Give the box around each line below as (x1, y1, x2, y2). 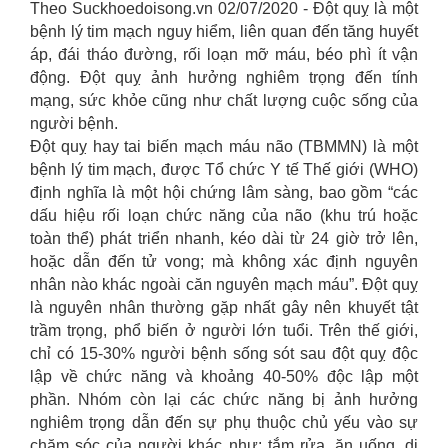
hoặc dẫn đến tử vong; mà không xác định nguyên (30, 253, 418, 270)
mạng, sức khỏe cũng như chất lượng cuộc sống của (30, 92, 418, 109)
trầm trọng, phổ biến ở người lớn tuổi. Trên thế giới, (30, 322, 418, 339)
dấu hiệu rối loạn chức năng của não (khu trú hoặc (30, 207, 418, 224)
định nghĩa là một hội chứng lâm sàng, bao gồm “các (30, 184, 418, 201)
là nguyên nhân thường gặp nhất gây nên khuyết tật (30, 299, 418, 316)
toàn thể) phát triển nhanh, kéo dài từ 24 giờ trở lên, (30, 230, 418, 247)
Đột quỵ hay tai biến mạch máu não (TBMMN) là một (30, 138, 418, 155)
